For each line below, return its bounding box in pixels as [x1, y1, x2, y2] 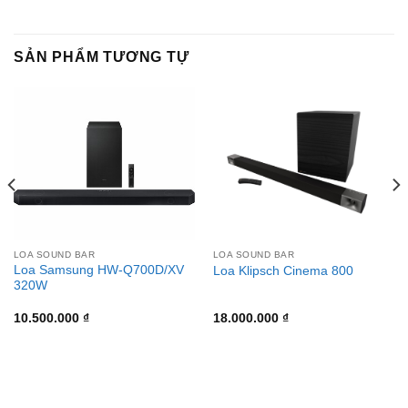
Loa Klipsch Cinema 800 [212, 263, 353, 278]
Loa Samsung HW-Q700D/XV [13, 263, 184, 278]
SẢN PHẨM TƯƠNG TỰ [14, 49, 189, 66]
